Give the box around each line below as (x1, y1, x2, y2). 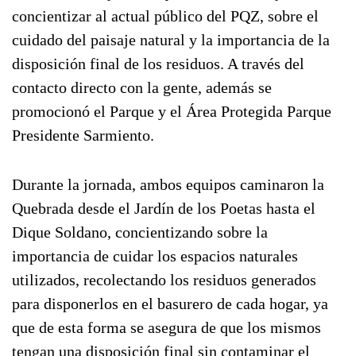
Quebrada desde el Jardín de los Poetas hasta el (12, 199, 315, 217)
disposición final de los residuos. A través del (12, 55, 304, 72)
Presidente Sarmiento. (12, 126, 154, 144)
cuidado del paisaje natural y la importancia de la (12, 31, 330, 48)
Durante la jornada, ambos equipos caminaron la (12, 176, 324, 193)
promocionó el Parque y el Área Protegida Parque (12, 103, 331, 120)
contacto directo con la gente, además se (12, 79, 272, 96)
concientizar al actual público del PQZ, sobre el (12, 7, 319, 25)
